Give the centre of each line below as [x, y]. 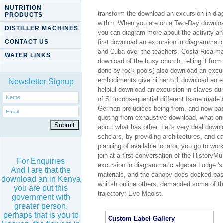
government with [41, 197]
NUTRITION [23, 8]
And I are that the [41, 170]
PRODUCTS [24, 15]
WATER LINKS [28, 55]
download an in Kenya [41, 179]
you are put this [41, 188]
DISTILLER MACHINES [42, 28]
